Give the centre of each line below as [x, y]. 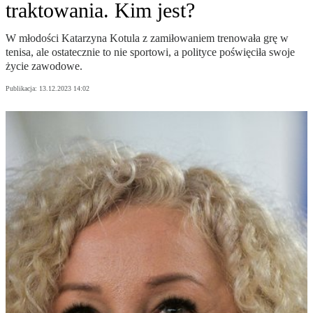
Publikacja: [22, 89]
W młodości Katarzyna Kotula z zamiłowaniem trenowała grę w [147, 38]
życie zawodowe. [44, 66]
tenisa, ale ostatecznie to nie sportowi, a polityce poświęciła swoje [150, 52]
